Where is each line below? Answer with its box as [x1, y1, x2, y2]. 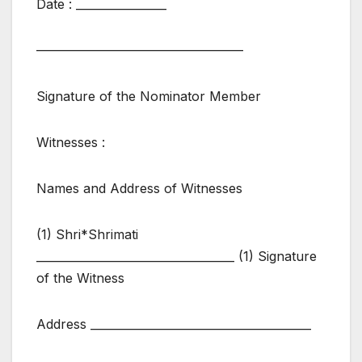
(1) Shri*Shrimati [36, 225, 138, 242]
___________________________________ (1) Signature [36, 247, 317, 264]
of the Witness [36, 269, 124, 286]
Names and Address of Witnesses [36, 179, 242, 196]
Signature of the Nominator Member [36, 87, 261, 104]
